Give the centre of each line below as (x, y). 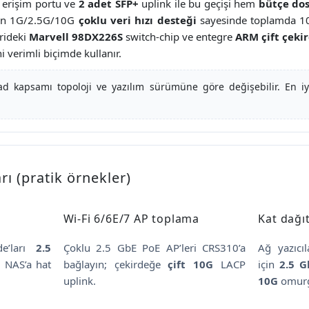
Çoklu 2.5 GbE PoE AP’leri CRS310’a (154, 247)
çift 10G (191, 264)
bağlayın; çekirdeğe (116, 264)
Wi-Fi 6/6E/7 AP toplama (131, 218)
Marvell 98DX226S (76, 36)
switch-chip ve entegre (179, 36)
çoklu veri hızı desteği (137, 20)
